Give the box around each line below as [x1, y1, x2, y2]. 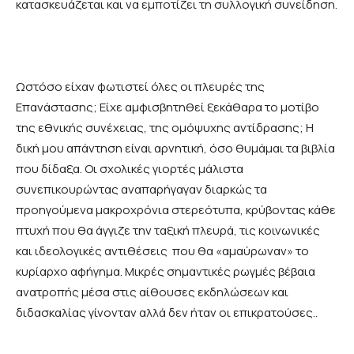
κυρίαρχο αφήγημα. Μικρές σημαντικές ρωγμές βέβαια [16, 263, 315, 281]
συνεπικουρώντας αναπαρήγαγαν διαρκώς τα [16, 181, 267, 198]
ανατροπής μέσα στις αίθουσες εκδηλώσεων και [16, 284, 288, 301]
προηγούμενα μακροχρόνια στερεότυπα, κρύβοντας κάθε [16, 201, 336, 219]
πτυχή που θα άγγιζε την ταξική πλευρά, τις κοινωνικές [16, 222, 320, 239]
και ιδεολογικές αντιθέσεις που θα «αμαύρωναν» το [16, 243, 309, 260]
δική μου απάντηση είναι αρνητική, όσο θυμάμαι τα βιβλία [16, 140, 335, 157]
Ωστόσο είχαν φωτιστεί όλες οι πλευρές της [16, 78, 265, 96]
